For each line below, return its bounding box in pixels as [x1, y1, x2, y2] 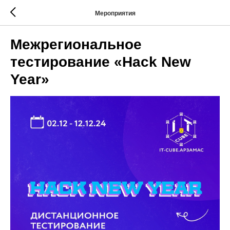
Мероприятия [94, 9, 136, 17]
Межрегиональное [10, 36, 142, 52]
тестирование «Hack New [10, 54, 191, 70]
